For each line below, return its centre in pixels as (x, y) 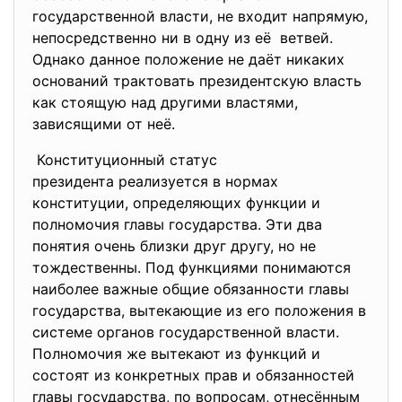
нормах (254, 181)
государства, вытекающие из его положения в (199, 310)
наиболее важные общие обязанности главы (191, 289)
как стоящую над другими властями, (165, 102)
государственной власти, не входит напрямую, (200, 16)
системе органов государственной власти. (186, 332)
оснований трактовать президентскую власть (197, 81)
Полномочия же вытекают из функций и (176, 354)
